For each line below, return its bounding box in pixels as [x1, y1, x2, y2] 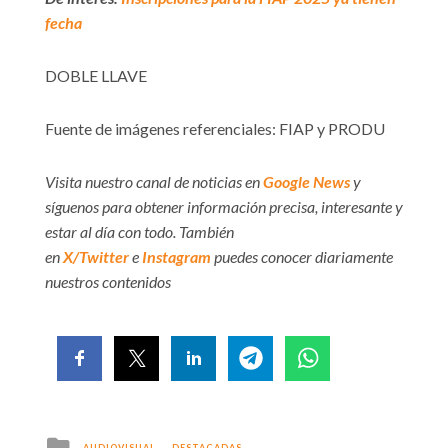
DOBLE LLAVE [45, 65, 147, 85]
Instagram [142, 246, 211, 266]
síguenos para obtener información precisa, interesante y [45, 196, 403, 216]
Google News [263, 171, 350, 191]
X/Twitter [63, 246, 129, 266]
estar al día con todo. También [45, 221, 234, 241]
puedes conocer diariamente [211, 246, 393, 266]
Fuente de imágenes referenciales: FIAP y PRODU [45, 118, 385, 138]
